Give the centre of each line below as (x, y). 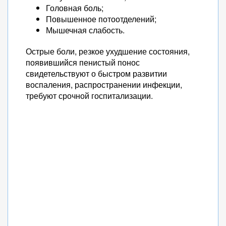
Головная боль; (75, 8)
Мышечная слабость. (85, 30)
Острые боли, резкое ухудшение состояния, (108, 51)
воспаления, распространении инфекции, (104, 84)
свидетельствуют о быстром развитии (96, 73)
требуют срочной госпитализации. (89, 96)
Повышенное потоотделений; (101, 19)
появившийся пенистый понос (83, 62)
